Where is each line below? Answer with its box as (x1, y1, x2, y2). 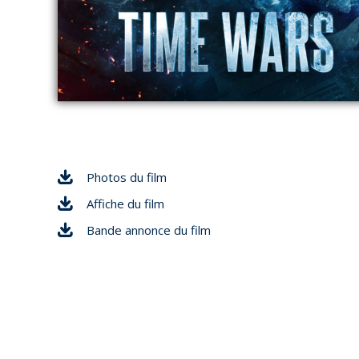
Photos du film (87, 169, 167, 186)
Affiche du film (87, 196, 164, 212)
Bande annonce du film (87, 222, 211, 239)
